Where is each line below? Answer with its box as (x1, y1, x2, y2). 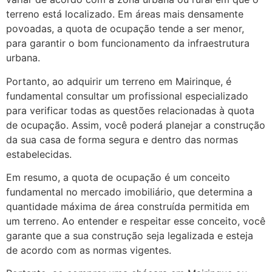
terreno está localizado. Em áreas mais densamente (6, 8, 243, 21)
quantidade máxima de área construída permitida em (6, 200, 250, 213)
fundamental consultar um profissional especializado (6, 89, 248, 102)
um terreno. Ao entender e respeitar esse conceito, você (6, 215, 265, 228)
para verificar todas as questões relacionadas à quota (6, 104, 254, 117)
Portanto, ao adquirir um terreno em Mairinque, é (6, 75, 231, 87)
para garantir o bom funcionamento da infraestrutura (6, 37, 250, 50)
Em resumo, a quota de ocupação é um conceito (6, 171, 230, 184)
